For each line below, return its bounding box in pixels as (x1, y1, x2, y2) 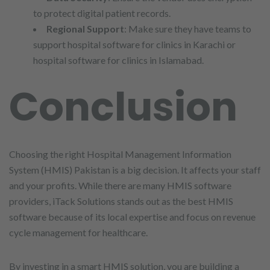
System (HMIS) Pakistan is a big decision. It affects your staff (9, 164, 261, 175)
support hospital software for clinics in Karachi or (33, 39, 236, 50)
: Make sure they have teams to (124, 23, 251, 34)
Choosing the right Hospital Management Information (9, 148, 231, 160)
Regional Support (46, 23, 124, 34)
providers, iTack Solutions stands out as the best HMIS (9, 195, 233, 207)
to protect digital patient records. (33, 7, 171, 19)
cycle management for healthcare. (9, 227, 148, 238)
